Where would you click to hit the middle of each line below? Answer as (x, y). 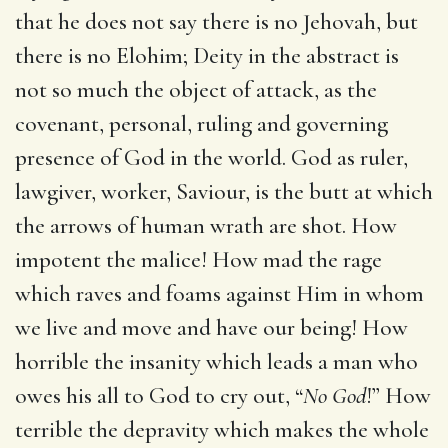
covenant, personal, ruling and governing (201, 123)
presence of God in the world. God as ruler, (211, 157)
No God (334, 395)
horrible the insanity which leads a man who (216, 361)
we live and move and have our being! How (211, 327)
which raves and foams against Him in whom (219, 293)
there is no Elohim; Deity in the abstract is (207, 55)
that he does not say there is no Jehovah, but (216, 21)
